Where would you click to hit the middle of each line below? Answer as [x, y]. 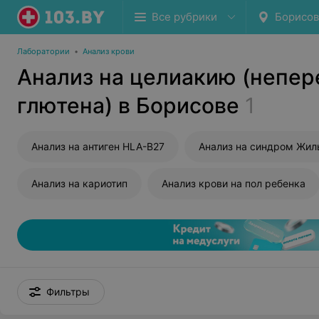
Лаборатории [43, 51]
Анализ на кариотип [79, 183]
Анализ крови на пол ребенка [234, 183]
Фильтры [68, 292]
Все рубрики [184, 17]
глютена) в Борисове [128, 105]
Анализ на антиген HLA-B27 [98, 146]
